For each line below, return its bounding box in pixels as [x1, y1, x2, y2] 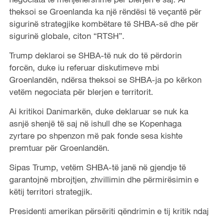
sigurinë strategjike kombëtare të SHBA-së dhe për [9, 18, 199, 29]
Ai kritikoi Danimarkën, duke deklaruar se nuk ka [9, 106, 188, 116]
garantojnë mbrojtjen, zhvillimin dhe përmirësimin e [9, 174, 199, 184]
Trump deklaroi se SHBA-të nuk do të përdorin [9, 50, 182, 60]
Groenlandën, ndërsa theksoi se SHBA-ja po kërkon [9, 74, 201, 85]
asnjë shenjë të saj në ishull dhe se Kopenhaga [9, 118, 182, 128]
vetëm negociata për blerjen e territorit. [9, 86, 153, 97]
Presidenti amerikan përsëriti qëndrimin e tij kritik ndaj [9, 205, 209, 216]
